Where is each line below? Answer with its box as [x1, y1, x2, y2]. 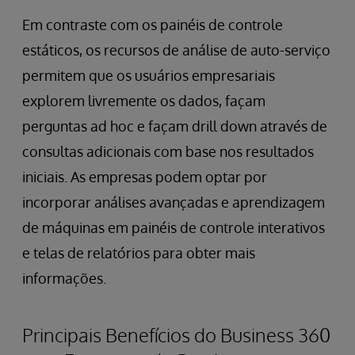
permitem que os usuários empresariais [22, 67, 275, 85]
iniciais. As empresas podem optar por [22, 168, 267, 186]
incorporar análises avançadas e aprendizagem [22, 193, 325, 212]
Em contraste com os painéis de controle [22, 16, 283, 34]
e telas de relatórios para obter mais [22, 244, 255, 262]
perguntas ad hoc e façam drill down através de [22, 117, 327, 136]
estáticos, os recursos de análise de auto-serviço [22, 41, 330, 59]
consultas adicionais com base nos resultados [22, 143, 314, 161]
